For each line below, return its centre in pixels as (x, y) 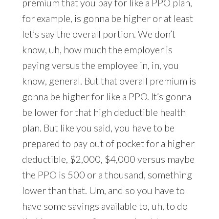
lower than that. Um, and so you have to (103, 190)
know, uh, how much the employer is (97, 50)
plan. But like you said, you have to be (98, 128)
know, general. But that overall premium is (109, 81)
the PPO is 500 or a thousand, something (107, 175)
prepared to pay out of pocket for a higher (108, 143)
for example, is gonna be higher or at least (107, 18)
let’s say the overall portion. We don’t (99, 34)
